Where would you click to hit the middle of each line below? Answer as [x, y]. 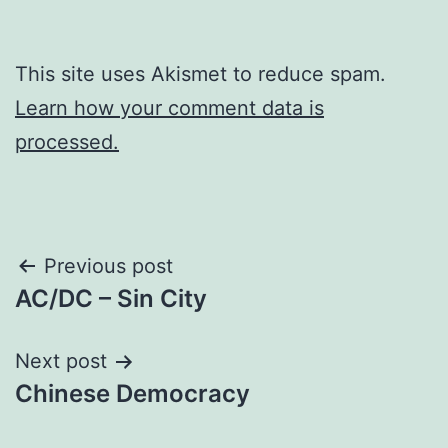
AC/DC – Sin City [111, 299]
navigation [101, 317]
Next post [61, 361]
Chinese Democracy [132, 394]
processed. [67, 142]
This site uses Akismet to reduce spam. [200, 74]
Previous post [108, 266]
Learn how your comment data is [169, 108]
